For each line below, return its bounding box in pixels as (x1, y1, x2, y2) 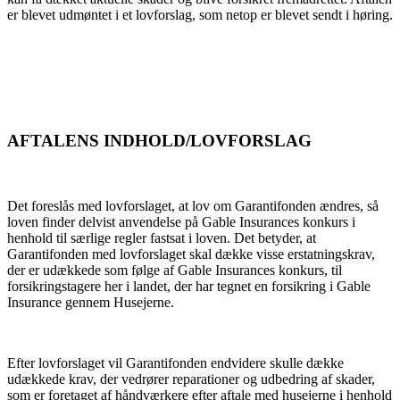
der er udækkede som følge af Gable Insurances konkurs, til (7, 262, 342, 278)
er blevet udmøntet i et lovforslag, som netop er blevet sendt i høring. (7, 7, 393, 23)
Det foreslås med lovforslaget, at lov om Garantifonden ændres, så (7, 197, 379, 213)
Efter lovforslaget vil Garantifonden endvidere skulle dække (7, 354, 344, 371)
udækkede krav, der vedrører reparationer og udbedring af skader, (7, 371, 375, 387)
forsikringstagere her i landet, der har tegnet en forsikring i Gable (7, 278, 371, 294)
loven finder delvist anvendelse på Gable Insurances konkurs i (7, 213, 355, 229)
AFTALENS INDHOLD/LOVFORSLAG (7, 130, 312, 150)
